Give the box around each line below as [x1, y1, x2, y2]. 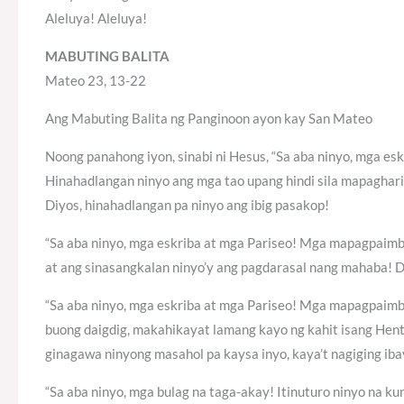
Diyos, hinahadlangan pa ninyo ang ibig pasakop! [45, 197, 329, 214]
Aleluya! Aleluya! [45, 10, 147, 27]
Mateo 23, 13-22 [45, 72, 146, 89]
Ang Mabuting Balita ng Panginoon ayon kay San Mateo [45, 110, 372, 127]
